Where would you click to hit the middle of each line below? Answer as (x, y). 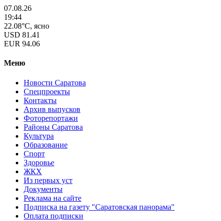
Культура (39, 136)
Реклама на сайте (53, 198)
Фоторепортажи (51, 118)
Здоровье (39, 162)
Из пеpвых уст (48, 180)
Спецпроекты (47, 91)
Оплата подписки (54, 216)
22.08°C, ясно (27, 26)
